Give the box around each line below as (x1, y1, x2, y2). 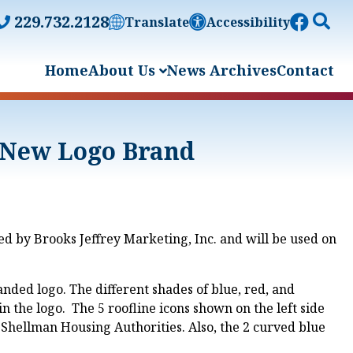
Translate (124, 13, 189, 31)
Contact (277, 61, 334, 80)
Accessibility (206, 13, 290, 31)
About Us (88, 61, 159, 80)
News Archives (167, 61, 277, 80)
